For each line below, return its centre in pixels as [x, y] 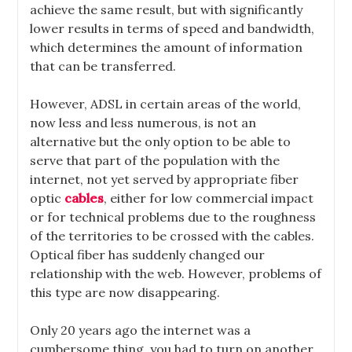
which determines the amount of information [167, 47]
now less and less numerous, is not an [143, 123]
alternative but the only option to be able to [161, 141]
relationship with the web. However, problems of [176, 273]
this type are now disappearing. [125, 292]
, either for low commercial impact [209, 198]
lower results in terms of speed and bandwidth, [172, 28]
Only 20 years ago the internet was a [141, 330]
